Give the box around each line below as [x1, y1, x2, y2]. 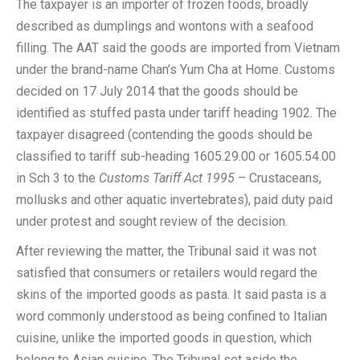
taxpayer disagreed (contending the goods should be [16, 127, 313, 142]
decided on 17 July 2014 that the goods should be [16, 84, 298, 99]
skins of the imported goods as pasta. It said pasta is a [16, 287, 326, 302]
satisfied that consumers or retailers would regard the [16, 265, 317, 280]
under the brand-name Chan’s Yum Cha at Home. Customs [16, 62, 335, 77]
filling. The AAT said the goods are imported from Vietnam [16, 40, 340, 55]
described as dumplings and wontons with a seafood [16, 18, 313, 34]
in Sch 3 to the [16, 170, 99, 186]
